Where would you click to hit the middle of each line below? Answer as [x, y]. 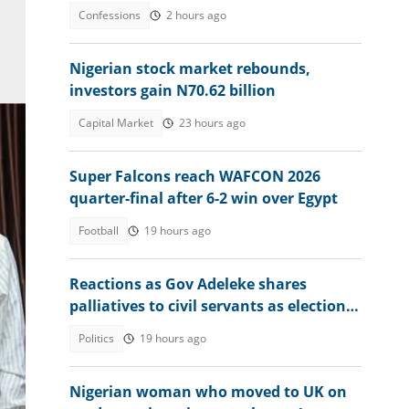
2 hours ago [196, 15]
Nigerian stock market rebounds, [190, 68]
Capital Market [116, 123]
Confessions [110, 15]
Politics [96, 338]
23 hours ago [212, 123]
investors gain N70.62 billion [173, 90]
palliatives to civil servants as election [208, 306]
